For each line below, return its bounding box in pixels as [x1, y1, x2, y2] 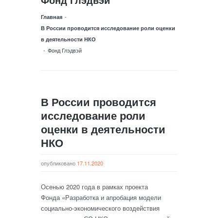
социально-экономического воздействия [41, 203, 160, 213]
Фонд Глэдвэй [48, 46, 82, 54]
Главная [41, 13, 62, 20]
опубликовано [41, 159, 77, 167]
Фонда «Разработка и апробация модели [41, 193, 161, 202]
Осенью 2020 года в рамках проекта [41, 182, 148, 191]
